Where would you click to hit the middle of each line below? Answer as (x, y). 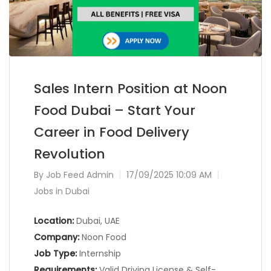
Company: (57, 237)
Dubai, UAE (97, 221)
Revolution (70, 154)
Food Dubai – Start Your (115, 111)
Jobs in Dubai (62, 191)
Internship (99, 254)
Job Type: (55, 254)
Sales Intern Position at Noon (131, 89)
